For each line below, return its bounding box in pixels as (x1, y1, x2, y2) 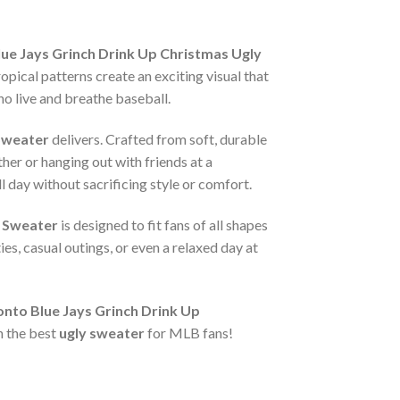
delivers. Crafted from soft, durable (49, 130, 267, 148)
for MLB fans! (145, 323, 233, 341)
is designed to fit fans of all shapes (58, 215, 268, 233)
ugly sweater (59, 323, 145, 341)
